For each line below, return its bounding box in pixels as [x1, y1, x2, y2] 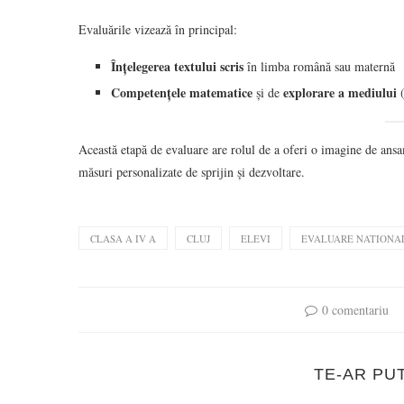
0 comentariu [321, 300, 389, 318]
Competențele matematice [111, 82, 252, 102]
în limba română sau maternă [243, 57, 395, 75]
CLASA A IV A [90, 231, 156, 245]
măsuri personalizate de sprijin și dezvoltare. [78, 162, 305, 180]
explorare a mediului [283, 82, 397, 102]
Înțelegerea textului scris [111, 56, 243, 76]
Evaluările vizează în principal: [78, 20, 237, 38]
